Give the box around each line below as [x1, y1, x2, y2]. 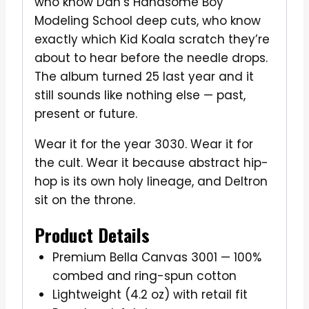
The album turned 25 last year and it [34, 68, 254, 85]
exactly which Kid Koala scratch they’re [34, 30, 270, 48]
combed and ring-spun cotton [52, 267, 237, 284]
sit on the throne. [34, 191, 135, 208]
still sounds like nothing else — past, [34, 86, 246, 103]
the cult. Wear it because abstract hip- [34, 154, 268, 171]
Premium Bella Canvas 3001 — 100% [52, 248, 261, 266]
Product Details [34, 221, 150, 248]
